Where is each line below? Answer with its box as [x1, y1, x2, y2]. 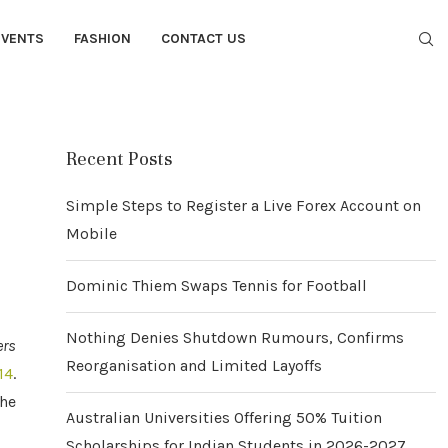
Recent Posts [66, 147, 172, 170]
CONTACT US [161, 30, 246, 47]
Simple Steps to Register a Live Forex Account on [66, 196, 421, 215]
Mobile [66, 224, 117, 243]
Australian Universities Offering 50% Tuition [66, 408, 382, 427]
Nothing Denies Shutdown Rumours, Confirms [66, 328, 404, 347]
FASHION [74, 30, 131, 47]
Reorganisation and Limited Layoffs [66, 356, 322, 375]
